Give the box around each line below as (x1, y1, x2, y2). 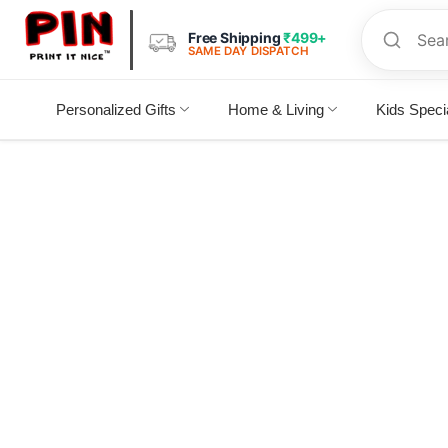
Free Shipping (188, 28, 284, 46)
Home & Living (228, 101, 324, 118)
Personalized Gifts (56, 101, 176, 118)
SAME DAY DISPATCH (188, 43, 310, 58)
